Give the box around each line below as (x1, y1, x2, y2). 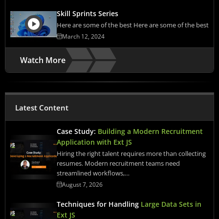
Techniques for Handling (57, 199, 141, 209)
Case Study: (57, 126, 98, 136)
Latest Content (15, 102, 68, 112)
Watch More (20, 54, 66, 66)
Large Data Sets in (141, 199, 201, 209)
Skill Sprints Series (57, 8, 118, 18)
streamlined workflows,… (57, 168, 130, 177)
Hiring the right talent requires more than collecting (57, 149, 206, 158)
